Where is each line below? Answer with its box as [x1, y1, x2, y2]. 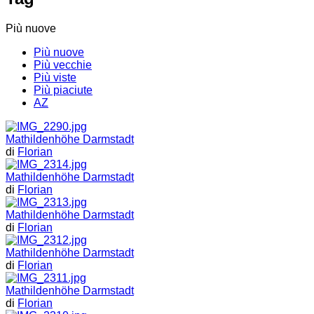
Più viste [34, 71, 76, 83]
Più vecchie [34, 58, 92, 71]
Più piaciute [34, 83, 93, 96]
